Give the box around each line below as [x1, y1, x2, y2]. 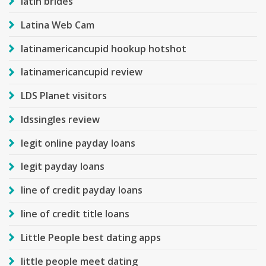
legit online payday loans [21, 136, 135, 150]
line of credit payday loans [21, 183, 142, 197]
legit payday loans [21, 160, 104, 173]
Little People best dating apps [21, 230, 161, 244]
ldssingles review [21, 112, 100, 126]
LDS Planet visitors [21, 89, 107, 103]
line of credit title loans [21, 207, 129, 221]
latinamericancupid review [21, 65, 142, 79]
